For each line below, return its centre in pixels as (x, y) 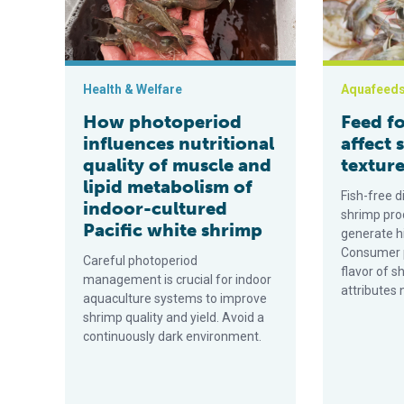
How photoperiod (162, 122)
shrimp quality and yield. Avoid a (174, 317)
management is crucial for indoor (177, 280)
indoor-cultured (155, 208)
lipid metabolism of (168, 187)
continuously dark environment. (172, 336)
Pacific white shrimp (173, 230)
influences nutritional (179, 143)
